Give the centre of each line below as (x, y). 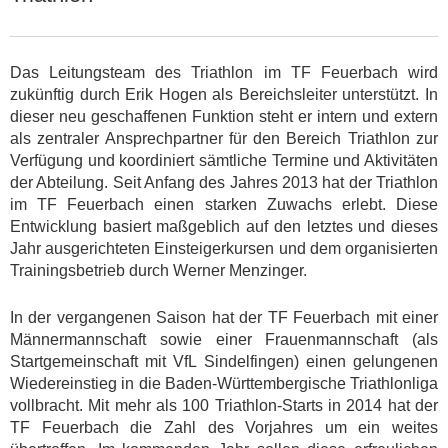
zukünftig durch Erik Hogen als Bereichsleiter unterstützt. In (224, 94)
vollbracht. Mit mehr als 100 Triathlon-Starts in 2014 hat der (224, 405)
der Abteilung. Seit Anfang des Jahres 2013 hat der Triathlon (224, 182)
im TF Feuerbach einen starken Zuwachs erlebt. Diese (224, 204)
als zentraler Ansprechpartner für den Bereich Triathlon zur (224, 138)
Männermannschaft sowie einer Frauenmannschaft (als (224, 339)
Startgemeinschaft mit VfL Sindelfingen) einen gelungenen (224, 361)
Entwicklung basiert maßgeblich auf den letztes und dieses (224, 226)
